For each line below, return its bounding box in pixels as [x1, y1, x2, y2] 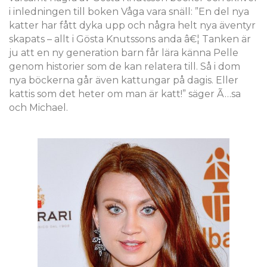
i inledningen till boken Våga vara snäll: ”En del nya [9, 6, 249, 17]
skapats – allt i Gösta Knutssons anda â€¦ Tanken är [9, 33, 251, 45]
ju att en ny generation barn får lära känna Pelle [9, 47, 238, 58]
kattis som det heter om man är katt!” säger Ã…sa [9, 88, 241, 100]
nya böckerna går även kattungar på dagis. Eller [9, 74, 238, 86]
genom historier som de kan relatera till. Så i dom [9, 61, 240, 72]
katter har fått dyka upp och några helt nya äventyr [9, 20, 256, 31]
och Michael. [9, 102, 68, 113]
